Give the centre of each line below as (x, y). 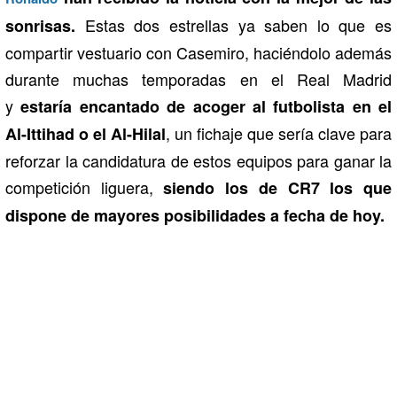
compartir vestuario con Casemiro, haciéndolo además (198, 52)
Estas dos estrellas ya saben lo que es (234, 24)
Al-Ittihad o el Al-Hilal (86, 133)
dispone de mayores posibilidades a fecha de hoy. (195, 215)
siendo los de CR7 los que (278, 187)
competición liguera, (85, 187)
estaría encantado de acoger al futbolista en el (206, 106)
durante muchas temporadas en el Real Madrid (198, 78)
